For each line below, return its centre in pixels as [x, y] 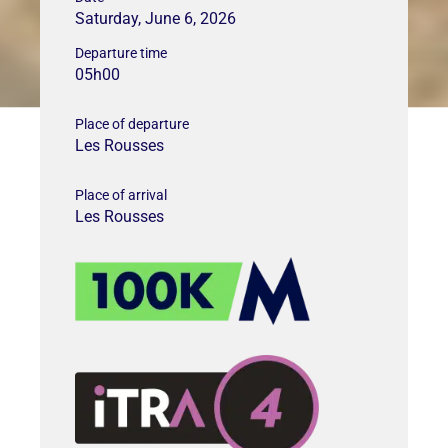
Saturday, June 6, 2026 [155, 18]
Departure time [121, 52]
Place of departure [132, 123]
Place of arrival [121, 194]
